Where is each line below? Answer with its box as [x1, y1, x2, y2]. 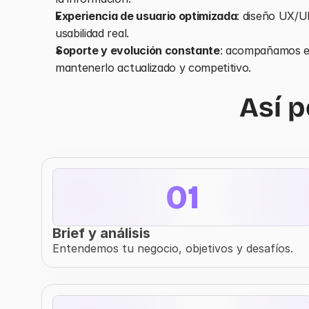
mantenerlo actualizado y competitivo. [55, 61, 252, 74]
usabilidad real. [55, 26, 129, 40]
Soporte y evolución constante [55, 43, 220, 57]
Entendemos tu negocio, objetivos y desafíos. [52, 241, 293, 255]
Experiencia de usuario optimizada [55, 9, 237, 23]
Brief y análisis [52, 225, 150, 241]
